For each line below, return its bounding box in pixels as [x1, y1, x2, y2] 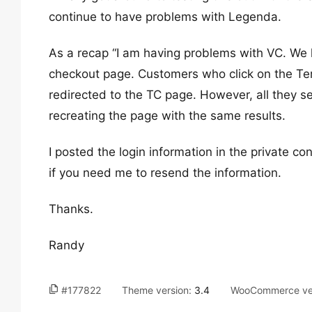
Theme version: [122, 284, 194, 296]
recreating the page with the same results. [49, 109, 286, 123]
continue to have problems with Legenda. [49, 10, 281, 24]
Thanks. [49, 202, 93, 216]
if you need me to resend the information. [49, 166, 281, 180]
